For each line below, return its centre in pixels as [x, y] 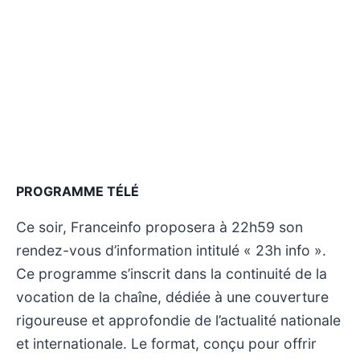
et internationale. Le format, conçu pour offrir [166, 343]
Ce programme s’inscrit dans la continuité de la [172, 273]
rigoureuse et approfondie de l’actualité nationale [178, 320]
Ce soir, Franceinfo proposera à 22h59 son [160, 227]
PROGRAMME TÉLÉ [78, 191]
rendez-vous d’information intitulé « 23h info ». [171, 250]
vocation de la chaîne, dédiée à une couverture [172, 297]
